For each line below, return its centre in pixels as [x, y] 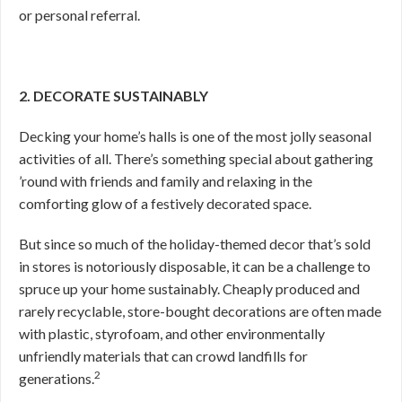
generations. [57, 378]
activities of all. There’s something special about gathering [196, 158]
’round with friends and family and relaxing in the [166, 181]
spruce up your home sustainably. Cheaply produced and [189, 288]
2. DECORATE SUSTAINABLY [114, 96]
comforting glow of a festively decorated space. [165, 203]
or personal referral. [79, 15]
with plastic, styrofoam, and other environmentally [172, 333]
